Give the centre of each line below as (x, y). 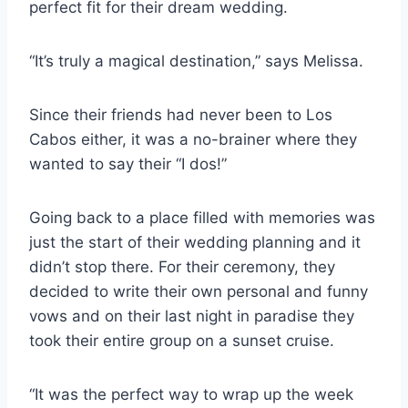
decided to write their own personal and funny (199, 292)
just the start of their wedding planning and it (195, 243)
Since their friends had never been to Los (181, 115)
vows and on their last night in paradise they (192, 316)
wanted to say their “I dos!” (128, 164)
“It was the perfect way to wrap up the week (191, 395)
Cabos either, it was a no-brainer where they (193, 140)
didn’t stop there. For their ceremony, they (182, 267)
